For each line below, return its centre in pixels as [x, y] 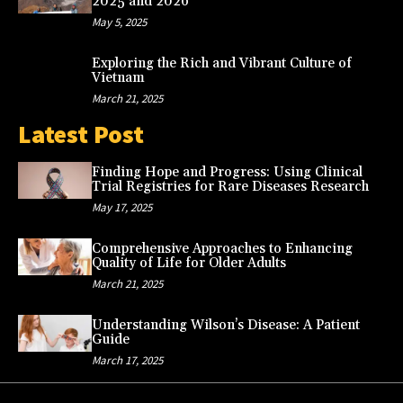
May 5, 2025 [119, 22]
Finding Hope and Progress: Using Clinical [227, 173]
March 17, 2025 [127, 361]
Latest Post [81, 134]
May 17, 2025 [121, 208]
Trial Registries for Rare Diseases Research [230, 187]
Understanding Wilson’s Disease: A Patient [225, 326]
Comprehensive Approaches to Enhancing [222, 249]
